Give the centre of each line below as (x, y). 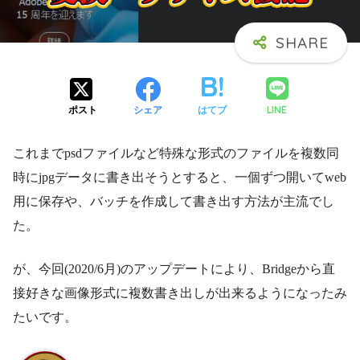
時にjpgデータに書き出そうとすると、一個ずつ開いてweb (180, 177)
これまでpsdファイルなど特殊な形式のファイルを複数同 (176, 153)
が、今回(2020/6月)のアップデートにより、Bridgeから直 (174, 268)
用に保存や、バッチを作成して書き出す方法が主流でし (174, 201)
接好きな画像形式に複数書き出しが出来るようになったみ (180, 292)
